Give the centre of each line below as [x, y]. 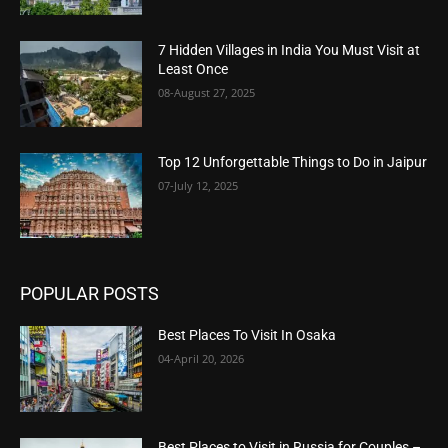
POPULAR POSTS [89, 294]
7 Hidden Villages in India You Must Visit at [289, 50]
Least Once [193, 69]
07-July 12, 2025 [198, 185]
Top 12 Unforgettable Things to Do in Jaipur [293, 161]
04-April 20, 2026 [201, 359]
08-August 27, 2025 [207, 93]
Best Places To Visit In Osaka [247, 335]
